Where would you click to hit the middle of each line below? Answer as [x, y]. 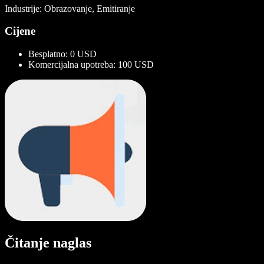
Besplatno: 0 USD [62, 54]
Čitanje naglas [48, 243]
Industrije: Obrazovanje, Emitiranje [70, 8]
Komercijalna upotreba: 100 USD [91, 65]
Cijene [20, 31]
